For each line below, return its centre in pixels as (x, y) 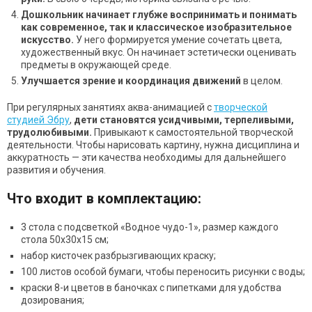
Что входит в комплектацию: (104, 199)
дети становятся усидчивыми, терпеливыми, (184, 120)
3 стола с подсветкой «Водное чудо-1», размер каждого (150, 227)
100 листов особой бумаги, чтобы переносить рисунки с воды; (163, 272)
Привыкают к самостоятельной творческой (193, 133)
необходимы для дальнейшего (215, 158)
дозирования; (53, 301)
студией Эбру (38, 120)
